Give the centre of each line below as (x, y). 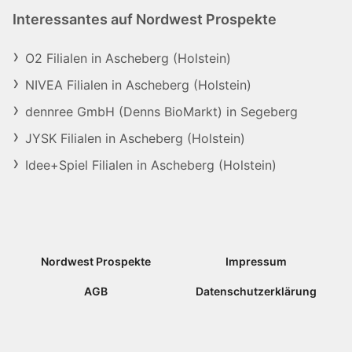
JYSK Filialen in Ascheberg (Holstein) (135, 138)
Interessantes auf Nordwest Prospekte (145, 19)
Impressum (257, 261)
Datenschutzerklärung (257, 291)
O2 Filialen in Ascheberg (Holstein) (128, 58)
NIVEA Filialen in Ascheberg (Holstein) (138, 85)
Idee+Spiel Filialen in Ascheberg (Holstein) (151, 165)
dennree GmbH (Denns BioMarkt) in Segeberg (161, 112)
